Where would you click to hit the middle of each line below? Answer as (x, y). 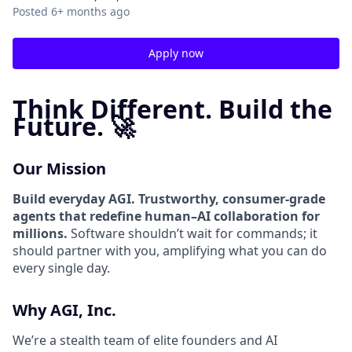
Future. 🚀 (74, 126)
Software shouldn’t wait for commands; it (192, 233)
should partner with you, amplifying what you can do (170, 251)
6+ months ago (90, 11)
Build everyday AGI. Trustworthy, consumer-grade (169, 199)
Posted (30, 11)
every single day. (61, 268)
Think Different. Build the (172, 109)
